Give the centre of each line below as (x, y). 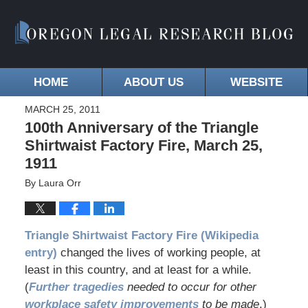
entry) (41, 253)
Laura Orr (59, 183)
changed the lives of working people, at (158, 253)
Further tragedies (76, 287)
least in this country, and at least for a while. (138, 270)
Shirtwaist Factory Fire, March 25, (143, 146)
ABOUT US (153, 82)
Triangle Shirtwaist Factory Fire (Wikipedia (141, 236)
